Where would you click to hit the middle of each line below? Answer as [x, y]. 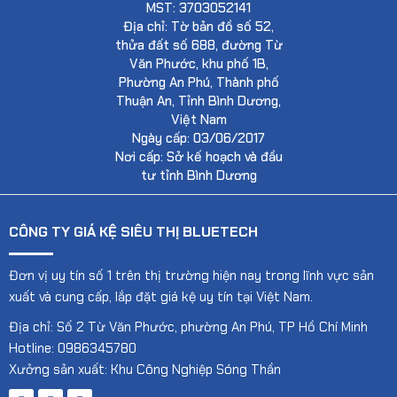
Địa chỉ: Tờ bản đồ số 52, [198, 26]
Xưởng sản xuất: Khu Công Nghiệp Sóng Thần [145, 369]
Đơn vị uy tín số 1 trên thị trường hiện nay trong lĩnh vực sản [191, 275]
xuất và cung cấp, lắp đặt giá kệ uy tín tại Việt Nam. [161, 296]
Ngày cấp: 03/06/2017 [198, 138]
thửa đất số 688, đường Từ [198, 45]
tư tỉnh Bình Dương [198, 175]
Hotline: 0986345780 [73, 348]
